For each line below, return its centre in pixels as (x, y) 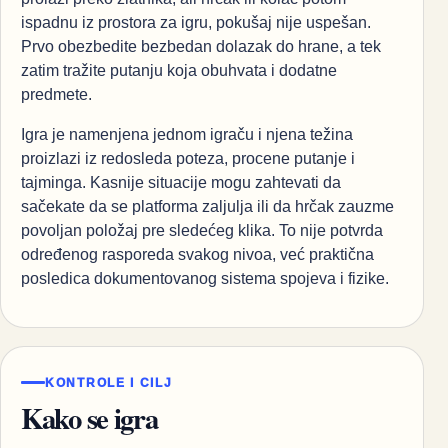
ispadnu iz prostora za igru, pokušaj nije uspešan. (196, 23)
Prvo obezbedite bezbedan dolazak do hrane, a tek (201, 47)
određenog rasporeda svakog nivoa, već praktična (197, 255)
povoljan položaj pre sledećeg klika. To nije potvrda (202, 231)
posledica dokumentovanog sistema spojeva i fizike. (205, 279)
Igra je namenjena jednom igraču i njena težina (187, 135)
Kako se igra (89, 417)
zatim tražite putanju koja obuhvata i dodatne (179, 71)
